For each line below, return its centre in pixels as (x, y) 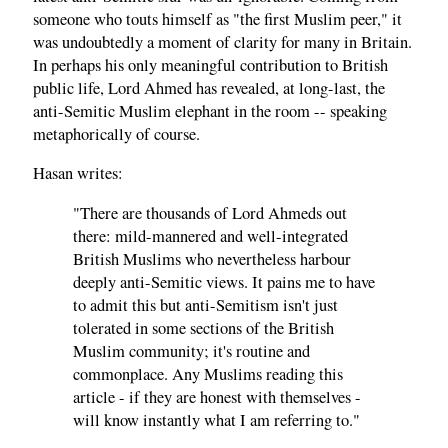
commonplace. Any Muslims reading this (208, 373)
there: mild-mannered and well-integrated (210, 235)
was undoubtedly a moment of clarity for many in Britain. (222, 41)
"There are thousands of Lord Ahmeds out (210, 212)
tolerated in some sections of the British (203, 327)
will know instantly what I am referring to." (216, 419)
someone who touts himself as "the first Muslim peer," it (217, 18)
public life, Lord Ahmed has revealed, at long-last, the (209, 87)
